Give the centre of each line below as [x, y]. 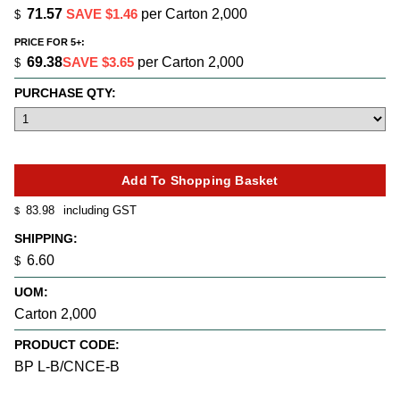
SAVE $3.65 [98, 62]
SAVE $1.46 [102, 13]
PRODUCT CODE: [67, 344]
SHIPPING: [46, 239]
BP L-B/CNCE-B [67, 366]
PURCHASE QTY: [65, 93]
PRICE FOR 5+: [50, 42]
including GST [98, 210]
